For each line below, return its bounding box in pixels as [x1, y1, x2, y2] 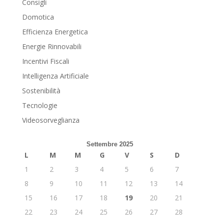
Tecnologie [22, 101, 57, 110]
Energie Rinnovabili [22, 42, 82, 52]
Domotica [22, 12, 54, 22]
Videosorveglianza [22, 115, 80, 125]
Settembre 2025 [86, 140, 134, 148]
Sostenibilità [22, 86, 60, 96]
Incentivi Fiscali [22, 56, 69, 66]
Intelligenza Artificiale [22, 71, 89, 81]
